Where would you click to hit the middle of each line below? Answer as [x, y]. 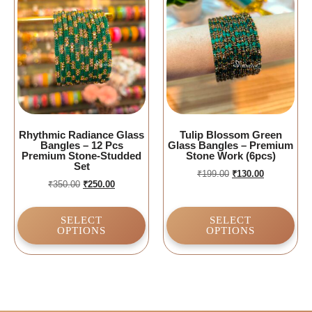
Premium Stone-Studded [81, 156]
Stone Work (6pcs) [231, 156]
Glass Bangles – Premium [231, 146]
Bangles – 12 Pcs [81, 146]
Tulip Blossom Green [231, 135]
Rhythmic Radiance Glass [81, 135]
